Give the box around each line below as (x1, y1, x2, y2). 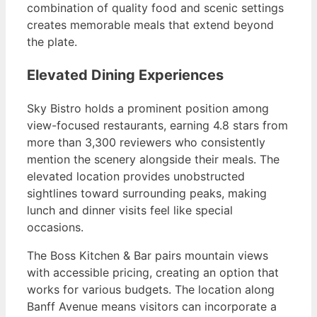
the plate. (27, 35, 77, 50)
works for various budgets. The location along (27, 282, 275, 297)
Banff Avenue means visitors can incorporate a (27, 299, 277, 314)
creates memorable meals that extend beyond (27, 18, 274, 33)
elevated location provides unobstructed (27, 169, 245, 184)
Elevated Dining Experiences (27, 67, 224, 84)
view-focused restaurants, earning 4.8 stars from (27, 118, 288, 133)
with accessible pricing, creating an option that (27, 265, 279, 280)
